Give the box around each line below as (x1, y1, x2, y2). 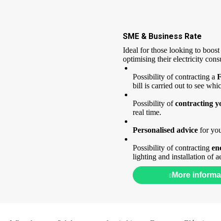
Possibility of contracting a (133, 73, 217, 81)
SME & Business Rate (123, 32, 202, 41)
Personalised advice (133, 126, 198, 135)
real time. (133, 108, 161, 117)
